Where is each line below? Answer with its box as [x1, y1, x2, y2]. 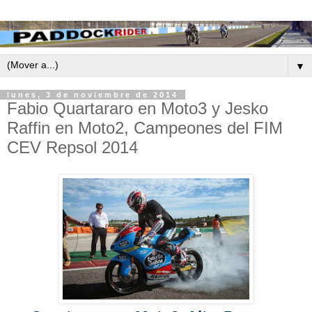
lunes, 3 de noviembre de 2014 [7, 91, 178, 100]
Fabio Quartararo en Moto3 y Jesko [7, 99, 268, 118]
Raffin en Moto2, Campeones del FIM [7, 118, 283, 138]
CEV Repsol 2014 [7, 138, 138, 157]
